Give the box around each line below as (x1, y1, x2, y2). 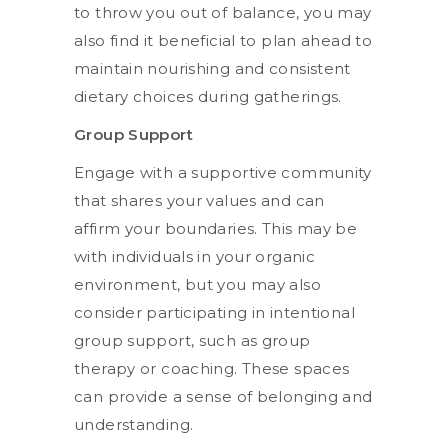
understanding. (74, 414, 194, 434)
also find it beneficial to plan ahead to (74, 30, 372, 50)
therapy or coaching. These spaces (74, 358, 350, 378)
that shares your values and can (74, 190, 325, 210)
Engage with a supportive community (74, 162, 372, 182)
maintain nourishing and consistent (74, 58, 351, 78)
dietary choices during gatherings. (74, 86, 342, 106)
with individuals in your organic (74, 246, 315, 266)
